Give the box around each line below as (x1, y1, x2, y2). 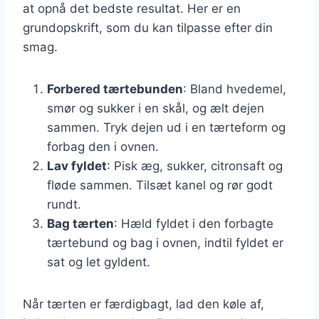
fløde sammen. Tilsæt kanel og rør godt (47, 177, 273, 192)
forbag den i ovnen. (47, 139, 159, 154)
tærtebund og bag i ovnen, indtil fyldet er (47, 235, 283, 250)
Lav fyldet (47, 158, 107, 173)
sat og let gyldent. (47, 254, 150, 269)
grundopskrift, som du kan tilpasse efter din (23, 20, 273, 35)
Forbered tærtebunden (47, 81, 183, 96)
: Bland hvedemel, (183, 81, 286, 96)
